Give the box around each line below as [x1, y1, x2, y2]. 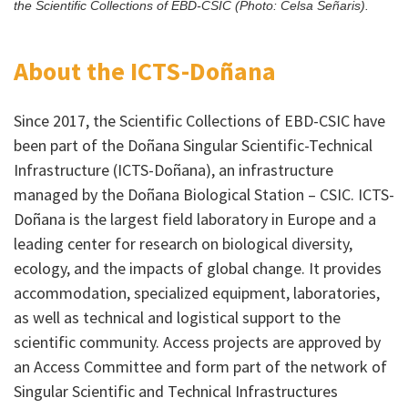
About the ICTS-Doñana [14, 55, 276, 88]
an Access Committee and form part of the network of [14, 356, 387, 378]
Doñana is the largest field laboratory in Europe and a [14, 209, 376, 230]
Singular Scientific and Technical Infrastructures [14, 381, 338, 403]
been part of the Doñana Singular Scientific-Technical [14, 135, 372, 157]
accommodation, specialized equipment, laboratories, [14, 282, 380, 304]
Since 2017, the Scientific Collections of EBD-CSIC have [14, 110, 385, 132]
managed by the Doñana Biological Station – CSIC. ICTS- [14, 184, 394, 206]
